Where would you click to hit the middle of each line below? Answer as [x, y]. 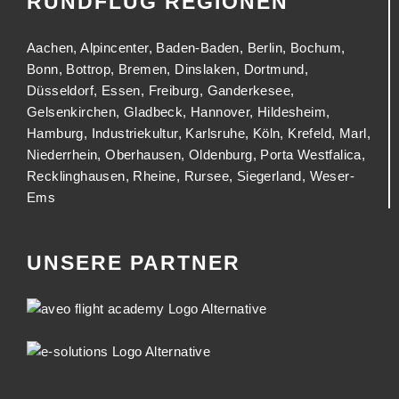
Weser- [332, 175]
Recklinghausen [76, 175]
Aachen [50, 47]
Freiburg [174, 90]
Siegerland [269, 175]
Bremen [143, 69]
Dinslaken [205, 69]
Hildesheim [292, 111]
